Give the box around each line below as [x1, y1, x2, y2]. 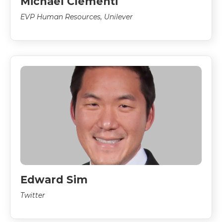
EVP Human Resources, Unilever [20, 12, 133, 21]
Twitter [20, 191, 45, 200]
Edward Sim [20, 173, 88, 186]
